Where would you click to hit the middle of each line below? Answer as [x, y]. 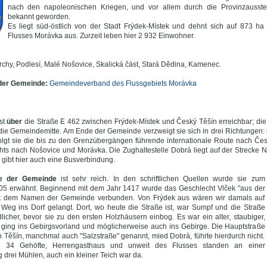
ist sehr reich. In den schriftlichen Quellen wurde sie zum [161, 179]
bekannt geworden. [39, 17]
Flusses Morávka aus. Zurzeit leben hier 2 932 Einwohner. [101, 36]
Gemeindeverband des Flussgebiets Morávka [123, 83]
